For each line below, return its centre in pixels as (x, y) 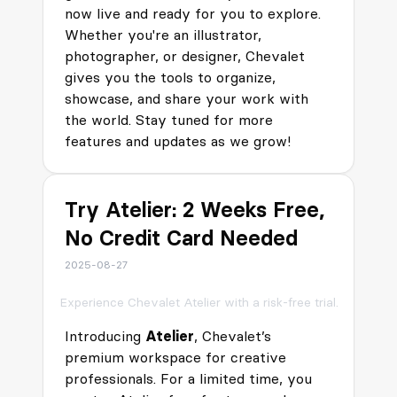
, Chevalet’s (233, 336)
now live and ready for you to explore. (193, 13)
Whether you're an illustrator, (163, 35)
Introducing (105, 336)
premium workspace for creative (175, 357)
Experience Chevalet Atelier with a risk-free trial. (198, 302)
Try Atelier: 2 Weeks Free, (195, 210)
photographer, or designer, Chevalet (185, 56)
